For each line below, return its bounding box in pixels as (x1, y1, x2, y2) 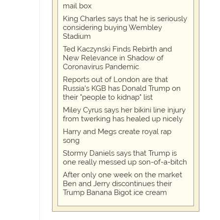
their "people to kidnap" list (63, 93, 153, 102)
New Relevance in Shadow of (63, 54, 164, 63)
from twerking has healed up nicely (63, 114, 183, 124)
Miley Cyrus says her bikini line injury (63, 106, 186, 115)
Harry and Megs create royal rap (63, 127, 171, 137)
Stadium (63, 32, 91, 41)
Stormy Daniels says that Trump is (63, 149, 177, 158)
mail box (63, 1, 92, 11)
